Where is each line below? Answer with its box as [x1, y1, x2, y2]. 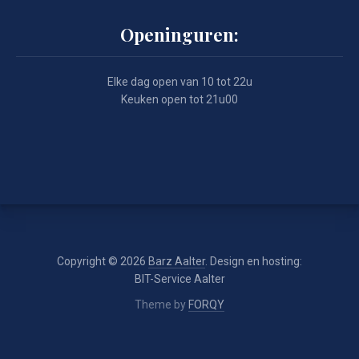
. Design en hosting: [205, 255, 302, 268]
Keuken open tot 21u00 [121, 93, 238, 106]
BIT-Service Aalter [134, 272, 225, 285]
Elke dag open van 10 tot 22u [107, 75, 252, 88]
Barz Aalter [148, 255, 205, 268]
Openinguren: [120, 22, 239, 46]
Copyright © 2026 [57, 255, 148, 268]
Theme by [135, 298, 188, 311]
